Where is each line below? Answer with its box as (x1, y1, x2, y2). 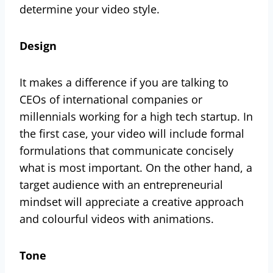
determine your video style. (19, 1, 163, 16)
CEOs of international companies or (19, 91, 202, 107)
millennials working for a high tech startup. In (19, 108, 253, 124)
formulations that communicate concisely (19, 143, 233, 158)
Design (19, 38, 57, 53)
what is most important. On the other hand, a (19, 160, 252, 175)
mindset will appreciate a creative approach (19, 194, 244, 209)
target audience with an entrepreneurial (19, 177, 223, 192)
